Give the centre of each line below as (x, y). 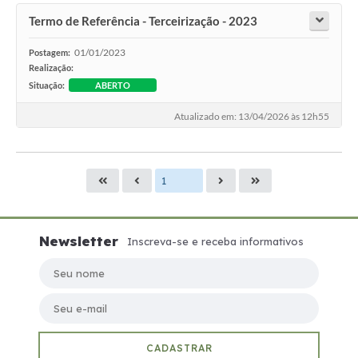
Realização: (51, 67)
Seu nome (65, 264)
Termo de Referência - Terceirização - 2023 (143, 20)
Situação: (47, 85)
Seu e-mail (66, 299)
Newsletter (79, 241)
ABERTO (113, 85)
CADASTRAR (179, 348)
